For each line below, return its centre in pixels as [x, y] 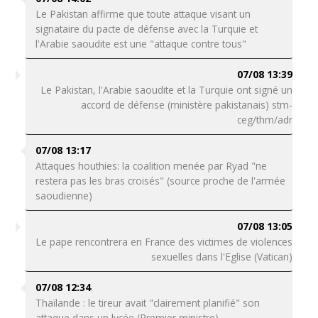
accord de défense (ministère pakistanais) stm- [187, 105]
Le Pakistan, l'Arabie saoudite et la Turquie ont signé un [167, 90]
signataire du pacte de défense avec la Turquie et [146, 29]
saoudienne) [64, 196]
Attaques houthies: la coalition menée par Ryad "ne [151, 166]
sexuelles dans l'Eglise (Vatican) [222, 257]
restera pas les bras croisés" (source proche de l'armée [160, 181]
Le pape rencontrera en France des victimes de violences [164, 242]
